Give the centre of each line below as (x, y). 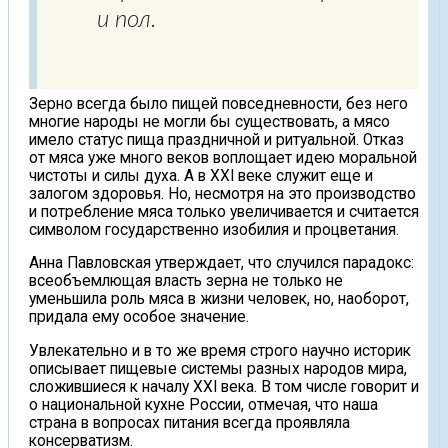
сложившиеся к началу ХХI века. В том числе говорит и (224, 386)
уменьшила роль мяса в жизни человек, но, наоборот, (219, 299)
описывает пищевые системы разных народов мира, (218, 368)
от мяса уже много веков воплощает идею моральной (223, 157)
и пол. (127, 19)
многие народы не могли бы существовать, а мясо (209, 121)
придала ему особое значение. (139, 317)
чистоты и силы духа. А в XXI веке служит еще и (201, 175)
